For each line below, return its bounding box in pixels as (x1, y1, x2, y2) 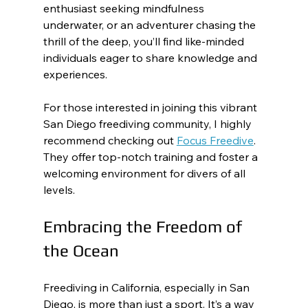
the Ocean (43, 241, 119, 260)
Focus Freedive (176, 133, 254, 147)
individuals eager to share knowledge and (43, 51, 260, 65)
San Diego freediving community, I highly (43, 117, 254, 131)
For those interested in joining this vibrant (43, 100, 260, 114)
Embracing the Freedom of (43, 217, 246, 236)
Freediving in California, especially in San (43, 280, 252, 294)
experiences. (43, 67, 107, 81)
